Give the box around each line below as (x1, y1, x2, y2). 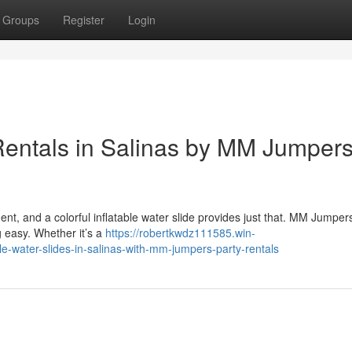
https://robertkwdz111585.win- (105, 225, 255, 240)
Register (63, 12, 104, 27)
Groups (2, 12, 39, 27)
